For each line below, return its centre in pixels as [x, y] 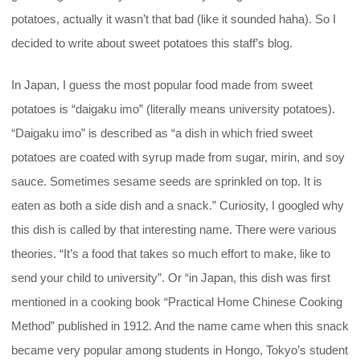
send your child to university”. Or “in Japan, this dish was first [171, 278]
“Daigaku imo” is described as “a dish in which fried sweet [162, 133]
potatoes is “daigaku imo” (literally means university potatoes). [173, 109]
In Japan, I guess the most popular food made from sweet [162, 85]
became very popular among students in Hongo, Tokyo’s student [180, 350]
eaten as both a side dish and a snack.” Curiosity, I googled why [178, 205]
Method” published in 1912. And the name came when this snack [180, 326]
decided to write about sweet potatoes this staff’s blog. [152, 43]
